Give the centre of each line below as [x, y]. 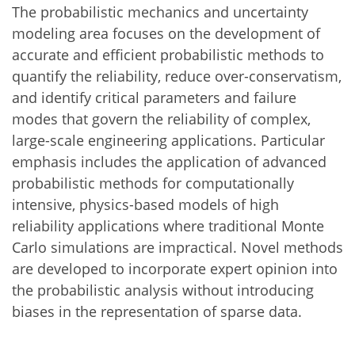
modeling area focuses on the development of [166, 33]
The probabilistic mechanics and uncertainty [160, 11]
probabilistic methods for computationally [153, 183]
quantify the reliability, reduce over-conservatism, [177, 76]
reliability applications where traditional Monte [168, 225]
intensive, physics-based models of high [145, 204]
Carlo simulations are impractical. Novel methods [177, 247]
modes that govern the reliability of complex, [161, 118]
